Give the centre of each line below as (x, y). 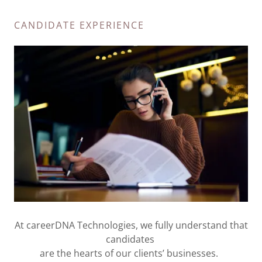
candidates (131, 239)
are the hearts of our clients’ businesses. (131, 253)
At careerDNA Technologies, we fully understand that (131, 225)
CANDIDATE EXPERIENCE (79, 25)
